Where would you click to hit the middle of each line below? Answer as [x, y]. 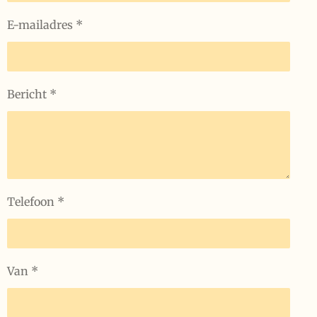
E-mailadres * [45, 25]
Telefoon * [36, 202]
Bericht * [32, 94]
